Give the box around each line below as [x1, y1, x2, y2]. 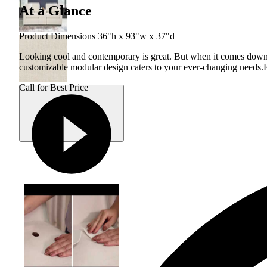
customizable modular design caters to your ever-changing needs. [19, 62, 263, 73]
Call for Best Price [19, 82, 88, 93]
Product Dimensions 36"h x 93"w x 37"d [19, 31, 175, 42]
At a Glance [19, 3, 92, 19]
